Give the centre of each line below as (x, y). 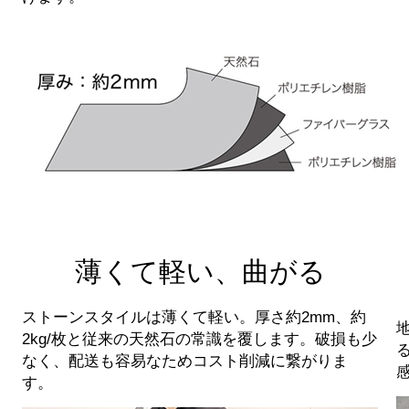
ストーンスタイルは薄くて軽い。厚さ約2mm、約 (194, 316)
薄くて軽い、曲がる (200, 271)
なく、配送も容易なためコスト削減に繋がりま (185, 360)
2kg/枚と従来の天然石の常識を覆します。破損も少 (199, 338)
